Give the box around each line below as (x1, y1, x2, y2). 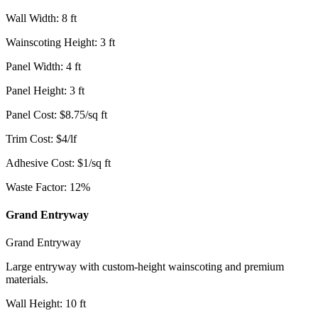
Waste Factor (6, 180, 64, 193)
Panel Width (6, 60, 60, 72)
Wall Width (6, 11, 56, 24)
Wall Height (6, 297, 60, 310)
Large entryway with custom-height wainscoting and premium (6, 261, 284, 273)
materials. (6, 273, 48, 286)
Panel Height (6, 84, 64, 97)
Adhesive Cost (6, 156, 72, 169)
